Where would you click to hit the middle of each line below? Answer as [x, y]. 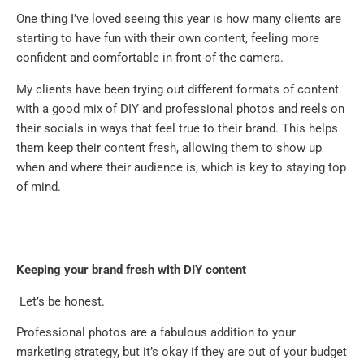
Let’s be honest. [61, 301]
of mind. [39, 186]
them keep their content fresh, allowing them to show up [169, 147]
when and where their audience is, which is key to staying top [181, 167]
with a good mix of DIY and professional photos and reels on [180, 108]
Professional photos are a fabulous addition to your [156, 332]
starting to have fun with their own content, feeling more [168, 39]
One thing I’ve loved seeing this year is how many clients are [179, 19]
